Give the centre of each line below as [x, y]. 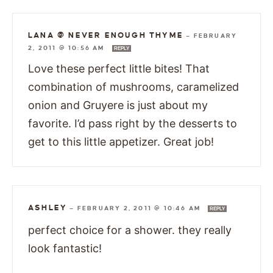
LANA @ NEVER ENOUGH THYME [106, 35]
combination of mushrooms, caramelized [133, 87]
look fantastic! [65, 248]
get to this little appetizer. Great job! [121, 141]
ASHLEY [48, 207]
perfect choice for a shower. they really [130, 230]
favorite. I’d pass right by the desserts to [133, 123]
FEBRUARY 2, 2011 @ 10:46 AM [140, 208]
